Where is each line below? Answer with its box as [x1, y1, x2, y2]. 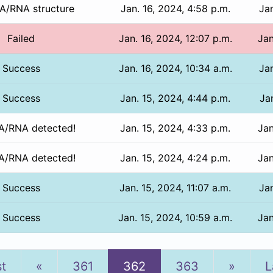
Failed [7, 32, 35, 44]
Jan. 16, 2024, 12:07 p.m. [118, 32, 232, 44]
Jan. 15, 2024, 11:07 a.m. [119, 181, 232, 194]
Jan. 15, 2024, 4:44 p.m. [120, 91, 231, 104]
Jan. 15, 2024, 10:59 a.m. [118, 211, 233, 224]
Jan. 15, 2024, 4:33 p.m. [120, 121, 231, 134]
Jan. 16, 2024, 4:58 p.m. [120, 2, 230, 15]
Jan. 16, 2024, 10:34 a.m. [118, 62, 232, 74]
